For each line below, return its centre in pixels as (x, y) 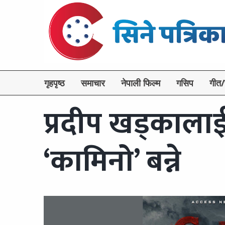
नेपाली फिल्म (141, 83)
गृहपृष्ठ (54, 83)
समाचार (93, 83)
